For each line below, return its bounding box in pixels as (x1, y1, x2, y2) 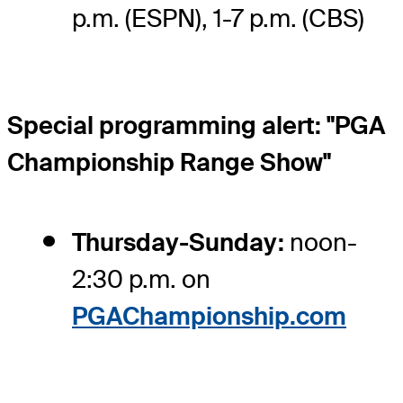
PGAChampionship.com (72, 300, 346, 332)
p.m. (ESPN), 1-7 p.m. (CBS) (72, 2, 364, 34)
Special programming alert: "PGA (7, 109, 386, 141)
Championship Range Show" (7, 146, 331, 178)
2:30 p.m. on (72, 263, 210, 295)
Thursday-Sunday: (72, 226, 284, 258)
